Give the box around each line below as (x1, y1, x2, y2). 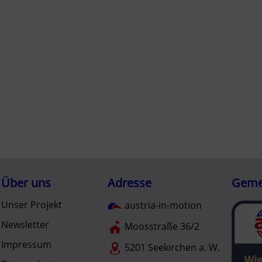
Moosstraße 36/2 (122, 220, 200, 233)
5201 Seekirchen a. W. (122, 241, 220, 254)
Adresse (108, 174, 152, 191)
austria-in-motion (122, 198, 202, 212)
